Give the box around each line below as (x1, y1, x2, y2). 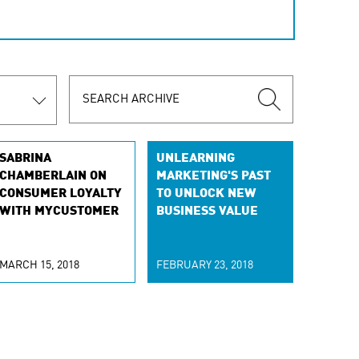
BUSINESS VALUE (156, 205, 259, 218)
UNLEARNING (156, 152, 236, 165)
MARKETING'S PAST (156, 170, 272, 183)
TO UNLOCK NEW (156, 188, 257, 200)
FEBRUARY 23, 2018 (156, 260, 254, 271)
